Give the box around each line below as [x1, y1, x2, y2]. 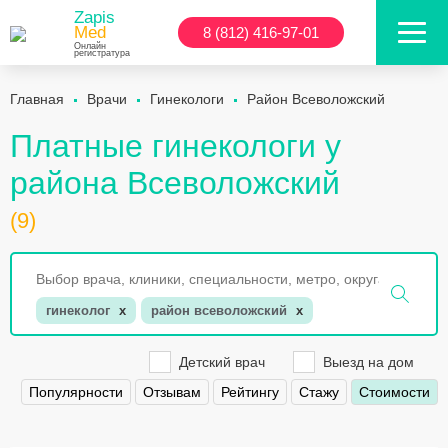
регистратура [74, 48, 130, 58]
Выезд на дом [323, 354, 414, 371]
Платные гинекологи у [10, 128, 341, 164]
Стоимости [359, 384, 430, 401]
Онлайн [74, 41, 106, 51]
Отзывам [143, 384, 201, 401]
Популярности [29, 384, 123, 401]
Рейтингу [221, 384, 279, 401]
